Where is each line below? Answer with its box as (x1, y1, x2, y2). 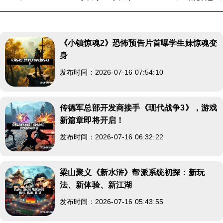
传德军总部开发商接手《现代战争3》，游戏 (60, 103, 218, 112)
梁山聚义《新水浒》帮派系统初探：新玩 (60, 168, 205, 177)
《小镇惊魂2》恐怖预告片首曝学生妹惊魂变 (60, 38, 218, 47)
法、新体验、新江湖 (60, 180, 132, 189)
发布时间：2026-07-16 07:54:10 (60, 68, 163, 76)
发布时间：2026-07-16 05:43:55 (60, 197, 163, 206)
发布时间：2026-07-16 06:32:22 (60, 132, 163, 141)
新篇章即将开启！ (60, 115, 124, 124)
